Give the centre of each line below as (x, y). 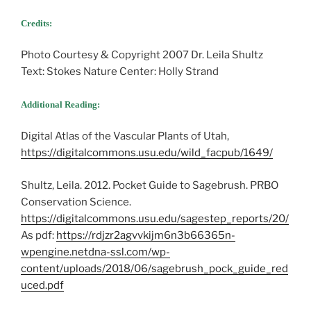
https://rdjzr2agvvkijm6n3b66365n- (146, 235)
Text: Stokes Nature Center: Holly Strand (120, 72)
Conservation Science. (76, 202)
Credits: (36, 23)
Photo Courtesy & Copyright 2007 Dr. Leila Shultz (142, 55)
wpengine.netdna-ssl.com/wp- (95, 252)
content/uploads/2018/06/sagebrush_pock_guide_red (154, 268)
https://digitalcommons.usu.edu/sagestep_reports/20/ (155, 218)
